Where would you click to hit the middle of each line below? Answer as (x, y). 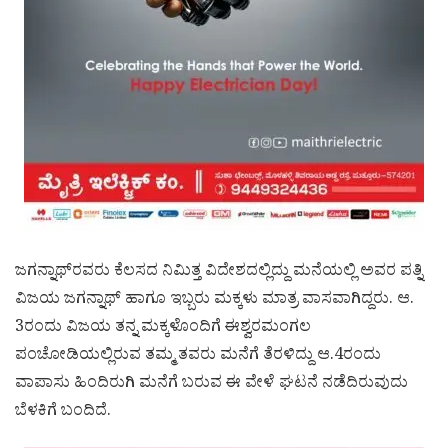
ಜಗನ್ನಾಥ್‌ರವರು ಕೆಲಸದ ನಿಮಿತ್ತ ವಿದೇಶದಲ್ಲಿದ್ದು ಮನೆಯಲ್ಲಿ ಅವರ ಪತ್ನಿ (218, 272)
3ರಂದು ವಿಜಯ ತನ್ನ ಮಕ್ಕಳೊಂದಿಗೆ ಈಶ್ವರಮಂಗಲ (163, 328)
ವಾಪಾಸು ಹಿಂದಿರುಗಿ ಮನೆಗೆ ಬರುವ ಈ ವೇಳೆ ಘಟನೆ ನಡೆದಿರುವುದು (211, 384)
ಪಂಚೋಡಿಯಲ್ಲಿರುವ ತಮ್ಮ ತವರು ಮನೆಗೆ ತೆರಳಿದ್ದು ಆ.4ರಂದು (198, 356)
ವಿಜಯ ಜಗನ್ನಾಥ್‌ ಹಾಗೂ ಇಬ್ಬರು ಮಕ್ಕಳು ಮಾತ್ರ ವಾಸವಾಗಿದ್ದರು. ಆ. (214, 300)
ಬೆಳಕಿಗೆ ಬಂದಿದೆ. (63, 412)
